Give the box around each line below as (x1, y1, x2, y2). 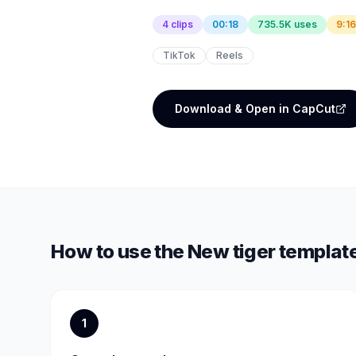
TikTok (163, 49, 195, 61)
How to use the (51, 239, 188, 263)
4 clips (162, 18, 193, 30)
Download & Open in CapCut (175, 102, 335, 115)
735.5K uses (257, 18, 317, 30)
